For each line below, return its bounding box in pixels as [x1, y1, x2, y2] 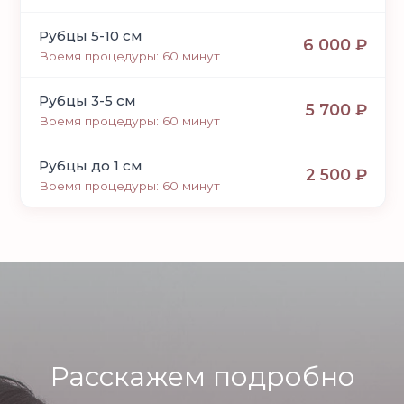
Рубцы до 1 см [39, 157, 143, 175]
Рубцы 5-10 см [39, 27, 143, 45]
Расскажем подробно [49, 360, 355, 394]
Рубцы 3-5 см [39, 92, 137, 110]
